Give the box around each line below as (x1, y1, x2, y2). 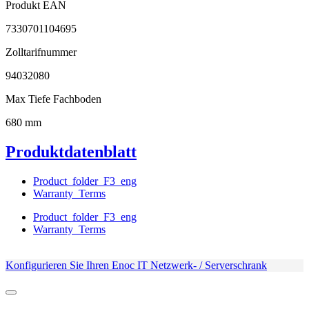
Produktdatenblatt (6, 142, 137, 161)
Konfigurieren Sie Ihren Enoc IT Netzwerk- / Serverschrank (6, 259, 267, 271)
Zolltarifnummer (6, 46, 77, 58)
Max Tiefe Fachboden (6, 92, 101, 105)
